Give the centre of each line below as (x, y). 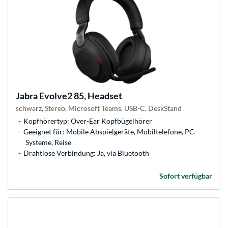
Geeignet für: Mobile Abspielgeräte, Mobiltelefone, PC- (110, 132)
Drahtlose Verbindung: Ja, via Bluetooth (86, 153)
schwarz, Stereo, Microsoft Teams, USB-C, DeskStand (99, 108)
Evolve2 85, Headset (80, 96)
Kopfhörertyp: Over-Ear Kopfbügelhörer (88, 121)
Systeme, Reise (48, 142)
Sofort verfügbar (186, 176)
